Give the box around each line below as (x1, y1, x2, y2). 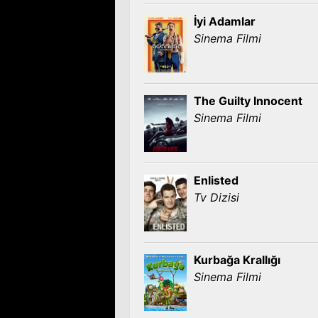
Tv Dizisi (194, 190, 239, 204)
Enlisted (194, 173, 238, 187)
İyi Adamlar (194, 14, 256, 28)
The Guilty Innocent (194, 94, 302, 108)
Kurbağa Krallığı (194, 253, 280, 267)
